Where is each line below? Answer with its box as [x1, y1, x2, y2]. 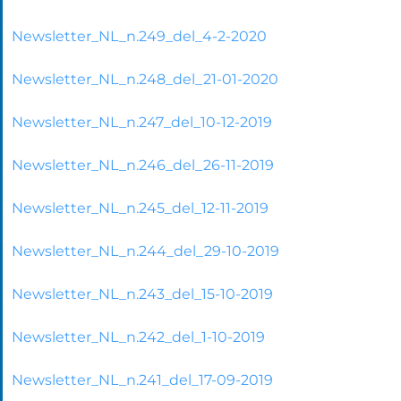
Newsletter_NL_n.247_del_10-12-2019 [12, 113, 272, 131]
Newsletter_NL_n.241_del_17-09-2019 [12, 371, 273, 388]
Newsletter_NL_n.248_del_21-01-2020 [12, 70, 278, 88]
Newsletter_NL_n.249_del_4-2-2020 [12, 27, 267, 45]
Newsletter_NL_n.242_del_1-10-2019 [12, 328, 265, 346]
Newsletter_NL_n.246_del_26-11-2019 [12, 156, 274, 174]
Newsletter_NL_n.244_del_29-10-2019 [12, 242, 279, 260]
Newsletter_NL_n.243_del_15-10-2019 [12, 285, 273, 303]
